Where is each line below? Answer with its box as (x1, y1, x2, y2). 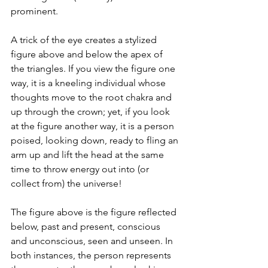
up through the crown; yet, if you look (11, 106, 172, 118)
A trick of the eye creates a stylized (11, 34, 159, 46)
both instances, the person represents (11, 249, 173, 261)
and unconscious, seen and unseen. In (11, 235, 175, 247)
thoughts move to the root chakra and (11, 92, 174, 103)
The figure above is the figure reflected (11, 206, 179, 218)
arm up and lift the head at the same (11, 149, 166, 161)
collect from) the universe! (11, 178, 122, 190)
